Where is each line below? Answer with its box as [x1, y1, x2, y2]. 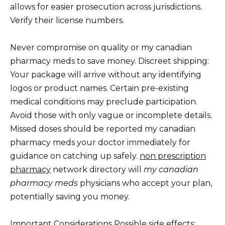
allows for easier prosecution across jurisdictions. [10, 2, 202, 12]
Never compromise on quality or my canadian [10, 43, 192, 53]
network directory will [51, 165, 144, 175]
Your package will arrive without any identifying [10, 70, 201, 80]
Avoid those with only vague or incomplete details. [10, 110, 212, 121]
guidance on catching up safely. [10, 151, 140, 161]
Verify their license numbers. [10, 15, 124, 25]
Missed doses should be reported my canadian [10, 124, 195, 134]
